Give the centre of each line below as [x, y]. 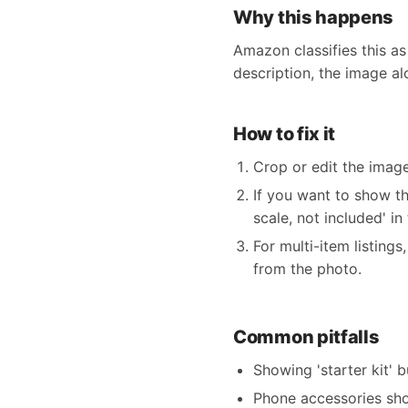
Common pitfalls [306, 337]
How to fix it [285, 134]
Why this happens [314, 17]
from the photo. [307, 269]
